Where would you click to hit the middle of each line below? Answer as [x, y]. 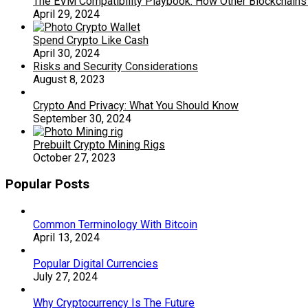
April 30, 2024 [66, 53]
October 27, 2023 [75, 157]
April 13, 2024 [66, 238]
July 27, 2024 [65, 277]
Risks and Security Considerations [115, 66]
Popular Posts [47, 185]
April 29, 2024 [66, 14]
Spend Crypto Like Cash [91, 40]
